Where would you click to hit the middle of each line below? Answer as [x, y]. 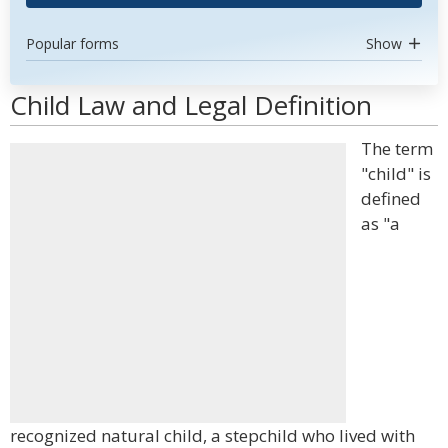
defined [391, 198]
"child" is [396, 173]
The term [397, 148]
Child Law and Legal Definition [191, 105]
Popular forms [72, 43]
